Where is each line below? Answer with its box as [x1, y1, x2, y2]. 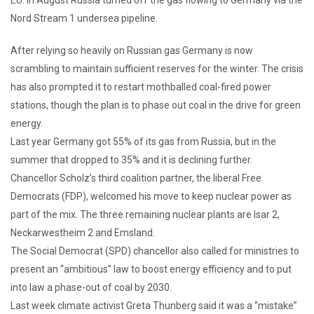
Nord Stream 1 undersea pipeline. [11, 12, 158, 24]
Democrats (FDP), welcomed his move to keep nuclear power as [11, 190, 292, 202]
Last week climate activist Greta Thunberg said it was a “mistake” [11, 299, 297, 311]
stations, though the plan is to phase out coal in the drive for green [11, 99, 301, 111]
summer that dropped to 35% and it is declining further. [11, 153, 252, 165]
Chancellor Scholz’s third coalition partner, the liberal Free [11, 172, 261, 184]
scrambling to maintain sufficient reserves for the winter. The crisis [11, 62, 303, 74]
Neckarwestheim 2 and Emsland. [11, 226, 155, 238]
